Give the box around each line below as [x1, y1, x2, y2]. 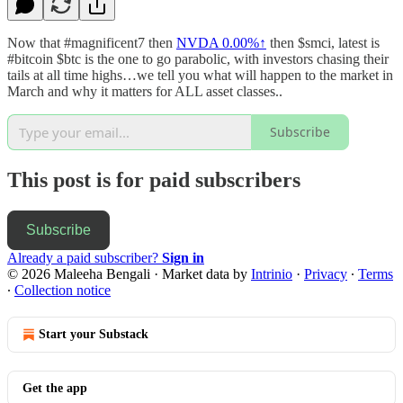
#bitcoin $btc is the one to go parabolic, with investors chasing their [7, 50, 389, 67]
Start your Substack [39, 327, 148, 341]
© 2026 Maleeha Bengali [7, 265, 150, 282]
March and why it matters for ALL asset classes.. [7, 83, 282, 99]
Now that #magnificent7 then [7, 34, 176, 50]
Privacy [304, 265, 347, 282]
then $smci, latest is [266, 34, 380, 50]
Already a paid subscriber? [7, 249, 162, 265]
